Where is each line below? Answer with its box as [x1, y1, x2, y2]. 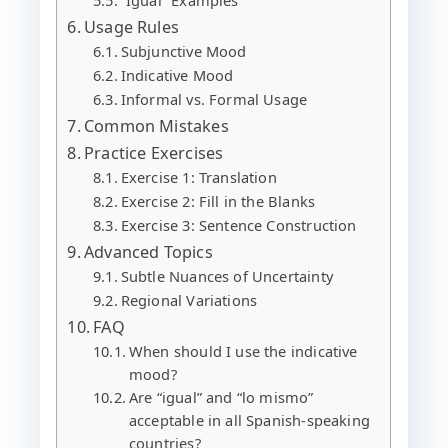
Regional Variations [120, 289, 258, 310]
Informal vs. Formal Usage [120, 88, 308, 109]
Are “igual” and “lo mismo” [128, 386, 314, 407]
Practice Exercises [84, 141, 224, 164]
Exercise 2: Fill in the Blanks [120, 190, 316, 211]
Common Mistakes [84, 114, 229, 137]
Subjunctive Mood [120, 40, 247, 61]
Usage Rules [84, 15, 179, 38]
